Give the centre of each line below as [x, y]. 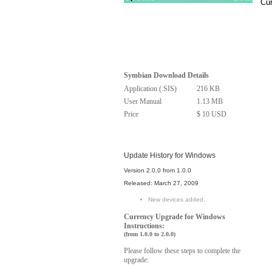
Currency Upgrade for [160, 217]
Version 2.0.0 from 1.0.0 [158, 170]
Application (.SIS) [150, 89]
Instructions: [144, 226]
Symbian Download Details [166, 75]
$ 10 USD [212, 114]
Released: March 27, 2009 [161, 183]
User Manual [143, 101]
